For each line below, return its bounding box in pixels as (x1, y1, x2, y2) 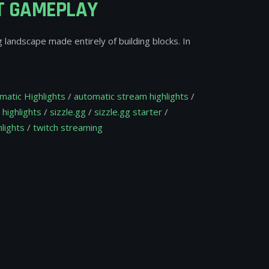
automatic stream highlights (74, 90, 189, 103)
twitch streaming (33, 121, 103, 134)
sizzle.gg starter (94, 106, 162, 118)
